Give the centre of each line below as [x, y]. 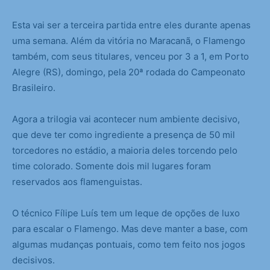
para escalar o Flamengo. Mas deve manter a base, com [130, 229]
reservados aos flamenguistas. [77, 182]
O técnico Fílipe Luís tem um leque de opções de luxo [126, 213]
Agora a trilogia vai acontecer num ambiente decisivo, [126, 119]
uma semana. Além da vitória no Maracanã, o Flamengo [129, 41]
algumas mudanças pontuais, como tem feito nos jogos [129, 245]
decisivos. [33, 260]
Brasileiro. [34, 88]
